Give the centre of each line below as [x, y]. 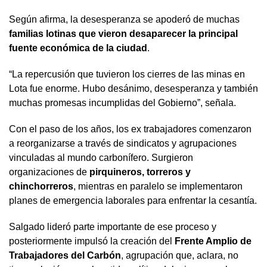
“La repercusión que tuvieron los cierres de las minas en [127, 74]
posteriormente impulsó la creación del [91, 241]
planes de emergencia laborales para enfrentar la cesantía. [133, 200]
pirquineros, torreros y [140, 172]
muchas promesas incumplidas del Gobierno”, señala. [122, 103]
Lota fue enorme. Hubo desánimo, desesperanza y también [133, 88]
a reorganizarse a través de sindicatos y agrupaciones [123, 143]
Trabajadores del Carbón [65, 255]
